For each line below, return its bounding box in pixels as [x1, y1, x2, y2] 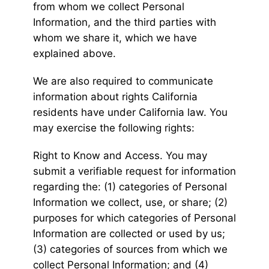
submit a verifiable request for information [33, 165, 236, 178]
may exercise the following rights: [33, 122, 195, 134]
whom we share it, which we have [33, 32, 197, 44]
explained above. [33, 47, 116, 60]
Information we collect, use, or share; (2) [33, 196, 228, 209]
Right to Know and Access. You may [33, 150, 207, 162]
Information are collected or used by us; [33, 228, 225, 240]
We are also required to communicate [33, 75, 213, 88]
